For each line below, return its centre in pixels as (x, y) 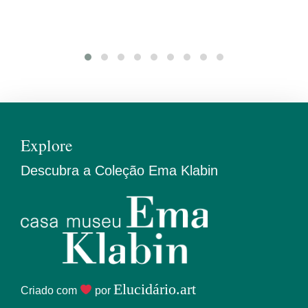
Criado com (50, 290)
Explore (46, 145)
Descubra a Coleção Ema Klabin (119, 171)
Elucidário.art (155, 289)
